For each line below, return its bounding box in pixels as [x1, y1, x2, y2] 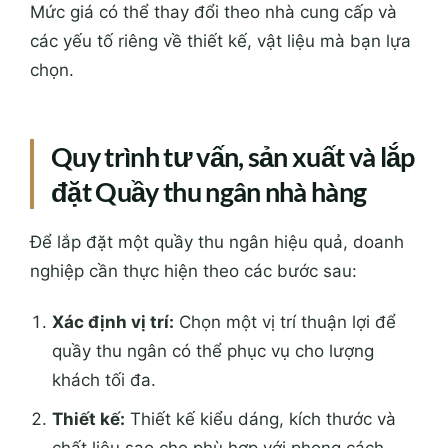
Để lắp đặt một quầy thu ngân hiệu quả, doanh [30, 231, 404, 252]
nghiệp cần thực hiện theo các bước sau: [30, 260, 357, 281]
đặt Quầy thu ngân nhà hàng [51, 174, 367, 208]
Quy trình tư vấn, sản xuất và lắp [51, 139, 415, 173]
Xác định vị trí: [52, 311, 175, 332]
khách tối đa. [52, 369, 157, 390]
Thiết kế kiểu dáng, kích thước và [125, 408, 397, 429]
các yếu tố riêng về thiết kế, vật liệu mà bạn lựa [30, 30, 411, 51]
